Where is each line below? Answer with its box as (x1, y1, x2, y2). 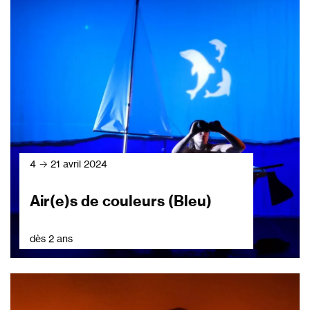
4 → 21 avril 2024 (30, 158, 107, 170)
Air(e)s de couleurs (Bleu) (30, 192, 212, 211)
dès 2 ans (30, 232, 73, 245)
